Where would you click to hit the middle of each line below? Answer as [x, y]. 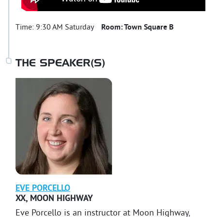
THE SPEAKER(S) [60, 63]
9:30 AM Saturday [65, 27]
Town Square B [149, 27]
